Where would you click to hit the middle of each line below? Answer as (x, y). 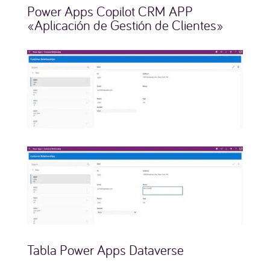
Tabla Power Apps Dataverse (105, 250)
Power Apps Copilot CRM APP (110, 11)
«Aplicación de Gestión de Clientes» (125, 25)
